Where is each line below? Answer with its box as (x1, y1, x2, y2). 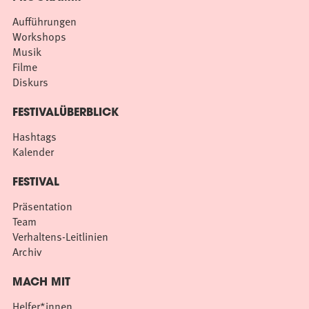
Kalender (12, 143, 54, 160)
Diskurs (12, 73, 48, 90)
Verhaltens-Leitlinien (12, 228, 108, 245)
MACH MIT (12, 277, 70, 288)
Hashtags (12, 128, 57, 145)
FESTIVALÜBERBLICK (12, 107, 119, 119)
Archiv (12, 243, 42, 260)
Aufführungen (12, 12, 77, 30)
